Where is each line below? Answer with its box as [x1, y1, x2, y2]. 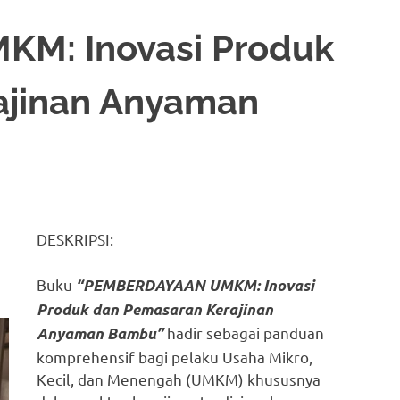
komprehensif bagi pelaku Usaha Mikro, [37, 346, 313, 366]
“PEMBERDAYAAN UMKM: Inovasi [76, 275, 315, 296]
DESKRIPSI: [37, 229, 114, 249]
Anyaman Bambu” [37, 323, 164, 344]
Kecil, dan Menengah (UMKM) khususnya [37, 369, 321, 388]
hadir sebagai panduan [163, 322, 325, 342]
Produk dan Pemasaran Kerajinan [37, 299, 274, 320]
